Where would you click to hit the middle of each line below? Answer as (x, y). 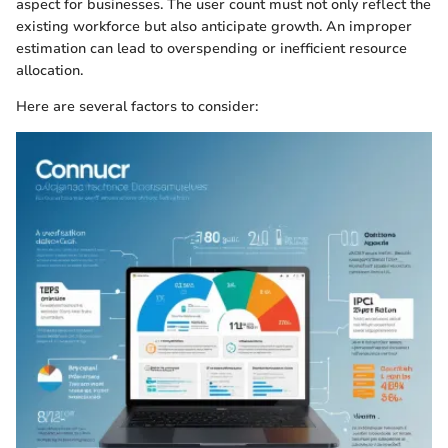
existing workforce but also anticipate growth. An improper (214, 26)
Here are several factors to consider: (137, 106)
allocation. (49, 70)
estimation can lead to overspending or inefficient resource (211, 48)
